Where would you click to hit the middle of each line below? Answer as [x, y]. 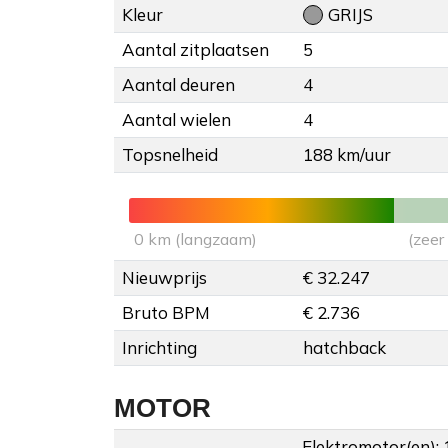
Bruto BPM [166, 313]
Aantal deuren [178, 85]
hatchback [344, 348]
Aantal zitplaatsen [195, 50]
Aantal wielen [176, 120]
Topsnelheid [170, 155]
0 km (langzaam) [195, 239]
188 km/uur [347, 155]
